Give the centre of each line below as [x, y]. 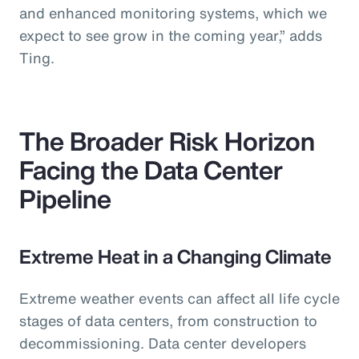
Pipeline [65, 198]
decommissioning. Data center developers [163, 343]
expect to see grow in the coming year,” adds [171, 35]
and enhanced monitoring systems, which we [173, 12]
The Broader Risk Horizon [167, 141]
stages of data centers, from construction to [168, 320]
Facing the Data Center [151, 169]
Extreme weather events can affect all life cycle [179, 298]
